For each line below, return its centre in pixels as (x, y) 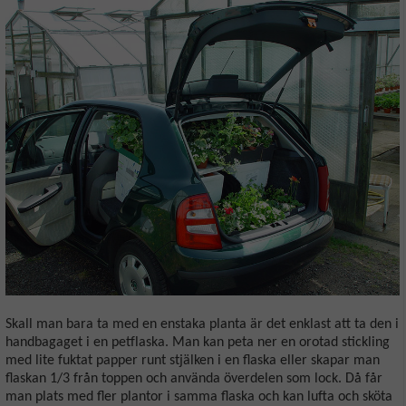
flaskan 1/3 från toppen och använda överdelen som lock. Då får (194, 379)
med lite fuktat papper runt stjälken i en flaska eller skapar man (193, 361)
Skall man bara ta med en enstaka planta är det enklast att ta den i (202, 325)
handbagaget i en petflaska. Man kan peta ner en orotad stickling (198, 343)
